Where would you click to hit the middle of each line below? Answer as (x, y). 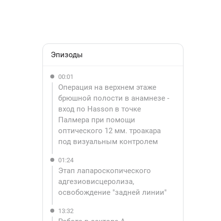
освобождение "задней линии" (112, 192)
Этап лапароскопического (106, 171)
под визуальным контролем (108, 142)
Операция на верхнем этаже (108, 87)
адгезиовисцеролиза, (97, 182)
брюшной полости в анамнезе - (115, 98)
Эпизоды (67, 55)
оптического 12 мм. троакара (110, 131)
